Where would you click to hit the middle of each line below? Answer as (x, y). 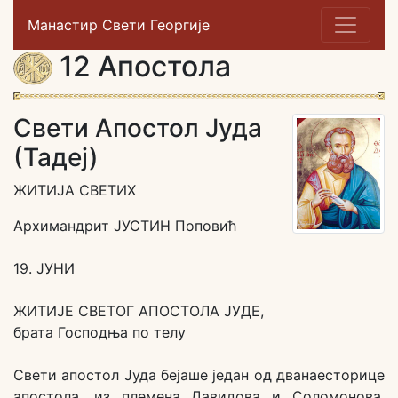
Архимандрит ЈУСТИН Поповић (125, 226)
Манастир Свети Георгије (119, 25)
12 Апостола (141, 66)
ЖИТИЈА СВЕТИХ (75, 191)
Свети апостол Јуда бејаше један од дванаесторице (199, 375)
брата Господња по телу (99, 333)
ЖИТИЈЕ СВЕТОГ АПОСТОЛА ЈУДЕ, (139, 311)
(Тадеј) (56, 158)
